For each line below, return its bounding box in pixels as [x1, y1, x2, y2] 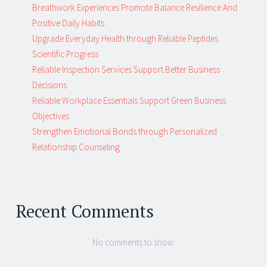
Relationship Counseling [32, 141, 120, 153]
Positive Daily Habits [32, 17, 104, 29]
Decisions [32, 79, 67, 91]
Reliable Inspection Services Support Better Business [32, 64, 220, 76]
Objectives [32, 110, 69, 122]
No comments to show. [92, 237, 175, 249]
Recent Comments [16, 200, 154, 223]
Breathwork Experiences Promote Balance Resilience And [32, 2, 237, 14]
